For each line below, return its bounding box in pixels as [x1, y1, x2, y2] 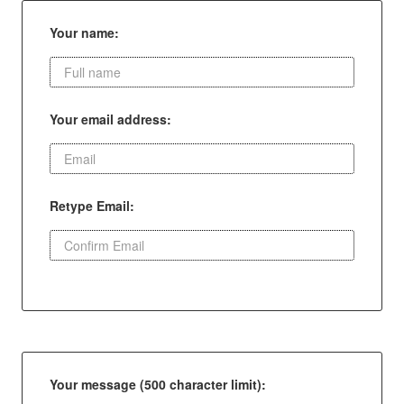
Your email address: [49, 110, 171, 128]
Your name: [49, 23, 119, 41]
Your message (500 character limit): [49, 375, 266, 393]
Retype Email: [49, 197, 134, 215]
